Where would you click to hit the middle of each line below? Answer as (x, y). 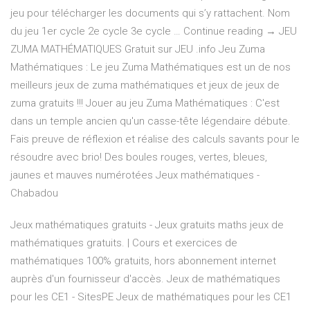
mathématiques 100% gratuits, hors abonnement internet (143, 261)
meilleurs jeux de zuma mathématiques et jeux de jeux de (145, 85)
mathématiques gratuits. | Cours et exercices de (124, 243)
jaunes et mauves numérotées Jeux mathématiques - (135, 175)
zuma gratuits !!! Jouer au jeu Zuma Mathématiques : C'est (145, 103)
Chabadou (34, 193)
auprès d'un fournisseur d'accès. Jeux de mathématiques (145, 279)
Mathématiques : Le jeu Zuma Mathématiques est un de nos (151, 67)
